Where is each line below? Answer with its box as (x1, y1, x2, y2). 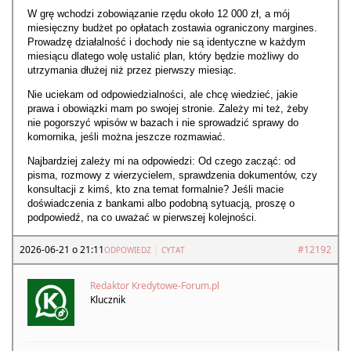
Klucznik (90, 293, 125, 307)
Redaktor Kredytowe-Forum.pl (90, 279, 219, 293)
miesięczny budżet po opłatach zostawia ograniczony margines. (27, 22, 317, 34)
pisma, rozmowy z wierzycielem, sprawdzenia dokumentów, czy (27, 169, 317, 182)
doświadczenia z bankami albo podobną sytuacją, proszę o (27, 197, 295, 210)
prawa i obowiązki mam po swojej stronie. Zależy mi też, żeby (27, 103, 309, 115)
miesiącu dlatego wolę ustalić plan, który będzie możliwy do (27, 50, 299, 63)
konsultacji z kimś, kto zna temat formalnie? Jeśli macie (27, 183, 284, 196)
